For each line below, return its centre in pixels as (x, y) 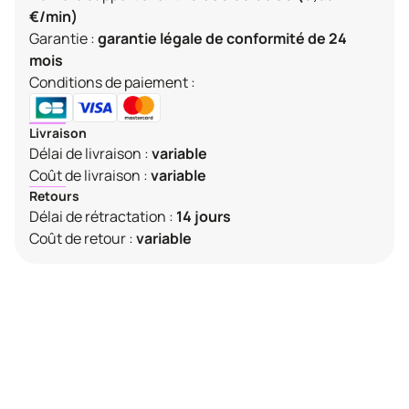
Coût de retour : (83, 239)
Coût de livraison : (90, 175)
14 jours (204, 217)
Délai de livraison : (90, 153)
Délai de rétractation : (101, 217)
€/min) (53, 17)
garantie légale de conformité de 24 (222, 39)
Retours (54, 196)
